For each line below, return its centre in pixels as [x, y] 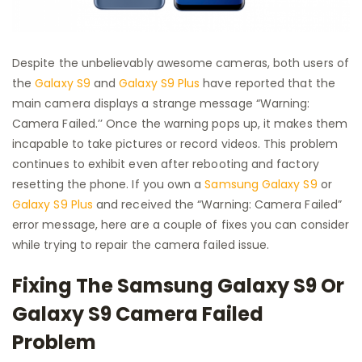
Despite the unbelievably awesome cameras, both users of [181, 63]
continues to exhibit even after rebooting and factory [166, 164]
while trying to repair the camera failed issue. [141, 245]
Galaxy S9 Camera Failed [138, 314]
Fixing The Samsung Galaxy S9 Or [178, 286]
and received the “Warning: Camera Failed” [217, 205]
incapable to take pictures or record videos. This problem [175, 144]
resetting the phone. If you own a [109, 185]
